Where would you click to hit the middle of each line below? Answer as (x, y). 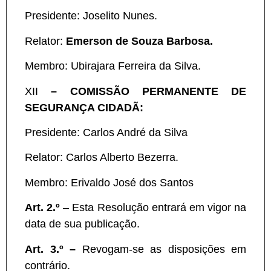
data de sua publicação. (82, 224)
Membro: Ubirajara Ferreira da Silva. (113, 66)
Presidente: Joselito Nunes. (91, 16)
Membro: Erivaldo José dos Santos (109, 182)
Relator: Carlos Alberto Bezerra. (102, 158)
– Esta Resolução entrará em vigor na (153, 208)
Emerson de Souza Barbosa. (139, 41)
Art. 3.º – (50, 249)
